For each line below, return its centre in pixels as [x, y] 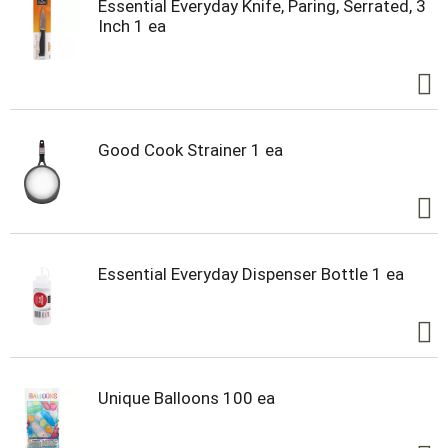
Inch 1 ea [132, 26]
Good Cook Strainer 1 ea [190, 150]
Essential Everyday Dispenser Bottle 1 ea [251, 274]
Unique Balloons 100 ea [186, 398]
